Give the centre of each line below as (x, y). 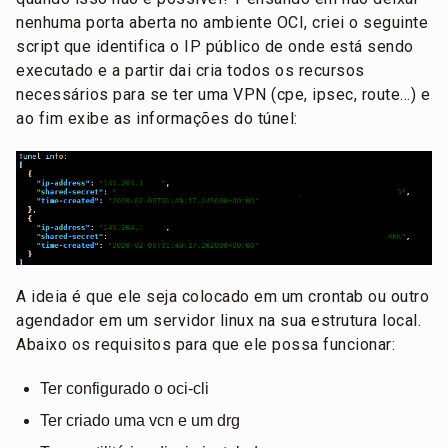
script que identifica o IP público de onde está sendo (215, 46)
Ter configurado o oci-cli (124, 388)
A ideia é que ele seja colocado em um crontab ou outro (222, 296)
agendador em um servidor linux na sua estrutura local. (218, 320)
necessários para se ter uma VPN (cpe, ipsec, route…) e (223, 94)
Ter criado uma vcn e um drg (140, 420)
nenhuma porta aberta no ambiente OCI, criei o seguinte (222, 22)
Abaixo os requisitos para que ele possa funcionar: (205, 344)
